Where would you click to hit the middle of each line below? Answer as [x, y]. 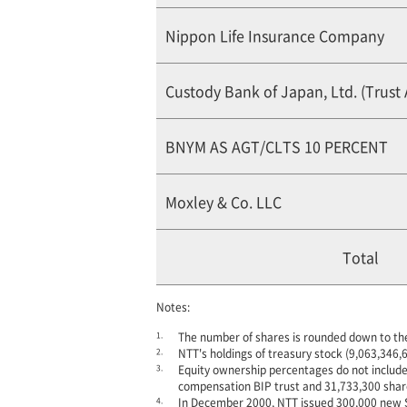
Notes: [173, 307]
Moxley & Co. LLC [223, 202]
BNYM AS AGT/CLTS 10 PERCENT [277, 146]
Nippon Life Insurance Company [275, 35]
